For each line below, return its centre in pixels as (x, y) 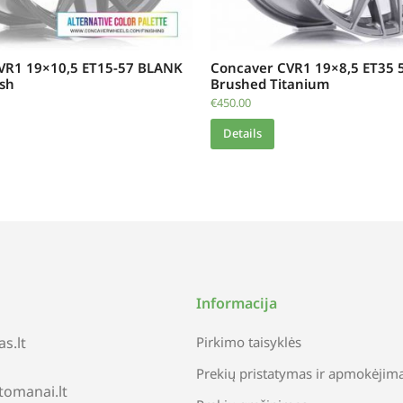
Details (242, 134)
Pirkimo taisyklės (249, 341)
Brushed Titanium (270, 83)
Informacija (237, 303)
